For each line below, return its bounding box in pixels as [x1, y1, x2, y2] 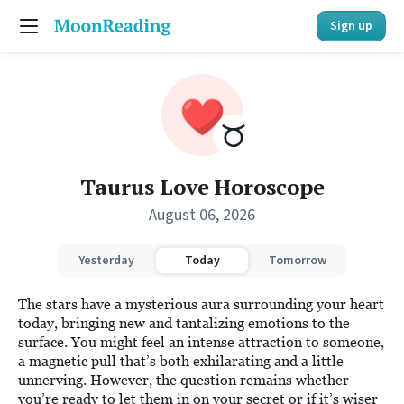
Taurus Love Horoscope [79, 172, 325, 201]
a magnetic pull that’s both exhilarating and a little [18, 353, 344, 369]
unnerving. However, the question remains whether [18, 372, 349, 388]
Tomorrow [269, 252, 326, 270]
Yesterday [78, 252, 134, 270]
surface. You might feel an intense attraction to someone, [18, 334, 384, 350]
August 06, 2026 [149, 204, 255, 226]
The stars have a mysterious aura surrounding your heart [18, 296, 384, 312]
